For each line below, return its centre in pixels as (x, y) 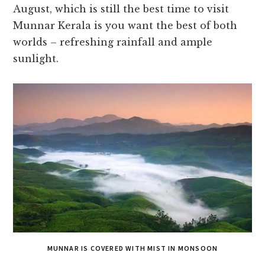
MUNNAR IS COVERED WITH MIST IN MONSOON (132, 248)
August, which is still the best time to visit (121, 9)
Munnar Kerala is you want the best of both (125, 26)
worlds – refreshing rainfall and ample (113, 42)
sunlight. (36, 59)
